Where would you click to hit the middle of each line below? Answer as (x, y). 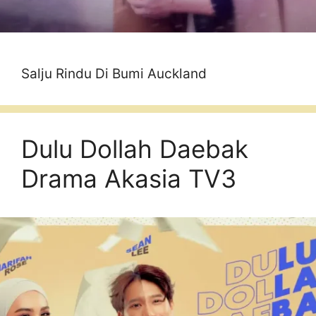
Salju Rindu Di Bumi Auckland (114, 74)
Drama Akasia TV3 (129, 178)
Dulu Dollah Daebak (135, 149)
